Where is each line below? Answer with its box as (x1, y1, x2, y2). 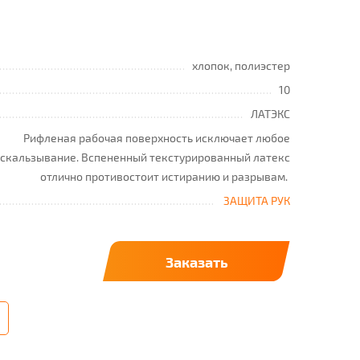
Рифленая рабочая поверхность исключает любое (23, 131, 290, 145)
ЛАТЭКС (251, 107, 290, 121)
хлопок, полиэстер (192, 59, 290, 72)
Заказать (165, 252, 228, 270)
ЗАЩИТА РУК (223, 194, 290, 207)
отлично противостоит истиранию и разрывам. (40, 170, 290, 183)
